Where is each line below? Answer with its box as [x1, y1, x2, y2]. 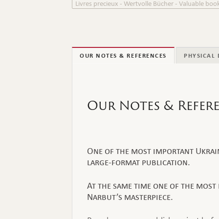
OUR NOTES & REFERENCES [80, 51, 167, 60]
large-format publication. [87, 155, 190, 169]
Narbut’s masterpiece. [87, 190, 173, 203]
